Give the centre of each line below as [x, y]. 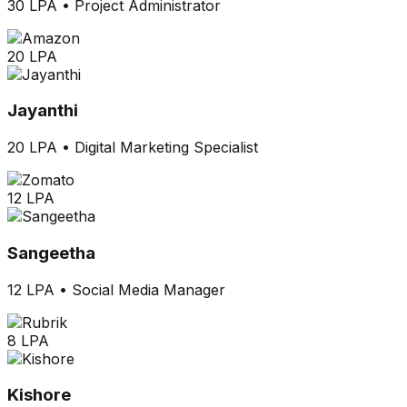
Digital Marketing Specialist [166, 148]
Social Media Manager [149, 289]
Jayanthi [43, 111]
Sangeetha [51, 253]
